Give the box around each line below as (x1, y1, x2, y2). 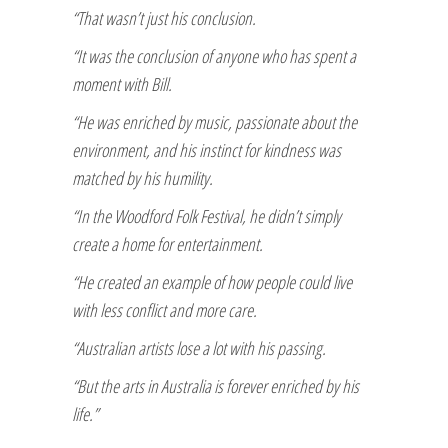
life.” (72, 401, 98, 426)
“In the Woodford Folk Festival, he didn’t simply (72, 203, 341, 228)
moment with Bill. (72, 71, 172, 96)
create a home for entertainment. (72, 231, 263, 256)
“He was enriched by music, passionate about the (72, 109, 357, 134)
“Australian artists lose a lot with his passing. (72, 335, 326, 360)
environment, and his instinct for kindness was (72, 137, 341, 162)
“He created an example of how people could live (72, 269, 352, 294)
